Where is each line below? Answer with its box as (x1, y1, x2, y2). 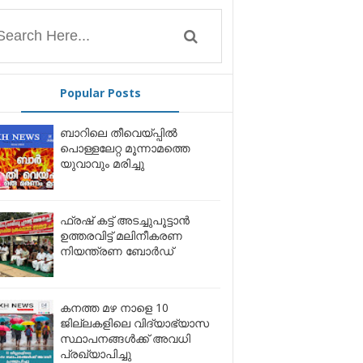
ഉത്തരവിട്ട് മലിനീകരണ (59, 228, 182, 244)
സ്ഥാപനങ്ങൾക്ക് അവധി (59, 331, 190, 347)
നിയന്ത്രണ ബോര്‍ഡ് (59, 243, 173, 259)
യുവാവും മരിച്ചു (59, 156, 144, 172)
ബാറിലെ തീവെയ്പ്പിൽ (59, 125, 177, 141)
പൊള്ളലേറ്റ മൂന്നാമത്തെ (59, 140, 190, 156)
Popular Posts (59, 85, 141, 101)
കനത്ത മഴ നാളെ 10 (59, 300, 169, 316)
